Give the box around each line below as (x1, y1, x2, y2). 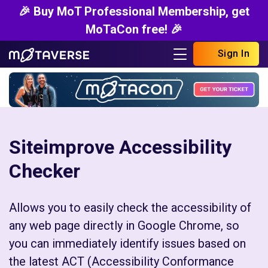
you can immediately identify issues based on (9, 236, 246, 251)
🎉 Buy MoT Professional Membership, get (19, 4, 249, 19)
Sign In (215, 48, 249, 60)
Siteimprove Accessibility (9, 133, 232, 162)
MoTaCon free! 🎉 (86, 22, 182, 36)
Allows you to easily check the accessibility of (9, 200, 251, 215)
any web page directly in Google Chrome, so (9, 218, 239, 233)
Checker (9, 157, 80, 186)
